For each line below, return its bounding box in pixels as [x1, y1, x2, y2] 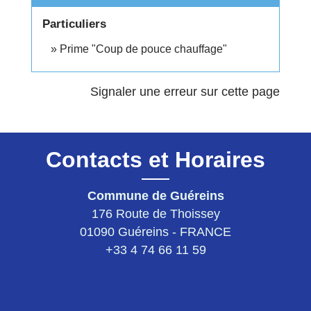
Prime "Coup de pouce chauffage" [60, 42, 227, 55]
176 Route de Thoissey [91, 206, 220, 221]
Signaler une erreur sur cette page [90, 84, 280, 99]
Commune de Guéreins [87, 188, 224, 203]
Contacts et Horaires [46, 146, 265, 172]
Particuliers [42, 17, 106, 31]
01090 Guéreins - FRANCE [80, 224, 231, 239]
